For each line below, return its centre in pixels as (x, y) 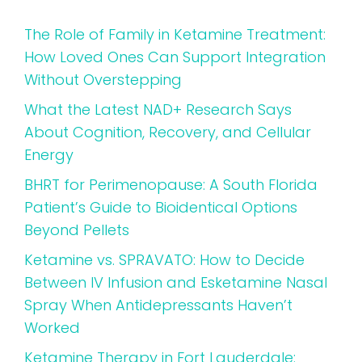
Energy (49, 154)
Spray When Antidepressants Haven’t (158, 305)
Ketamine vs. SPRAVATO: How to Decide (164, 259)
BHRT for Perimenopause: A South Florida (171, 184)
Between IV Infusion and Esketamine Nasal (176, 282)
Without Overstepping (103, 79)
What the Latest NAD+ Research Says (158, 109)
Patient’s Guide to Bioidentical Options (161, 207)
